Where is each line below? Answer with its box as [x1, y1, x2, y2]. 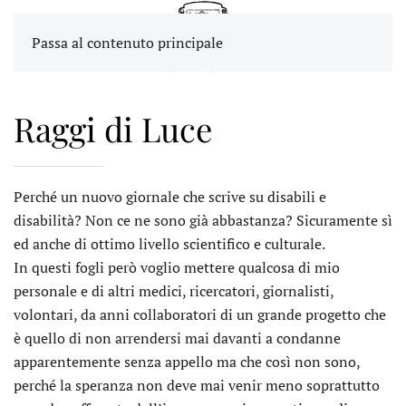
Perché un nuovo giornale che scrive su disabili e [14, 187, 326, 207]
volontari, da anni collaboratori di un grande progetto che [14, 304, 386, 324]
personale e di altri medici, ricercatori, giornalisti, [14, 281, 333, 301]
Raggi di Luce [14, 106, 212, 150]
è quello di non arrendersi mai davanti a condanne [14, 328, 341, 348]
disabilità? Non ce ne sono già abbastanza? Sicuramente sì [14, 210, 392, 230]
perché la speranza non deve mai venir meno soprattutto [14, 375, 380, 395]
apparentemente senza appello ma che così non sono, [14, 352, 360, 372]
